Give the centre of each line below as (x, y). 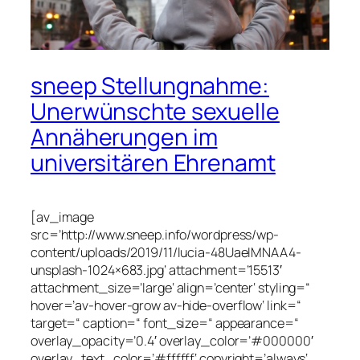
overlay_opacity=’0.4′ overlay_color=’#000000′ (172, 341)
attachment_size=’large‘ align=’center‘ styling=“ (171, 288)
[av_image (63, 217)
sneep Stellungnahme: (150, 86)
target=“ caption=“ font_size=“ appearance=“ (165, 323)
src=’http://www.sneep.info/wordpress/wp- (155, 235)
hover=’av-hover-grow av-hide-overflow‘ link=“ (166, 306)
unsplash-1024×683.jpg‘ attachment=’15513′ (156, 270)
